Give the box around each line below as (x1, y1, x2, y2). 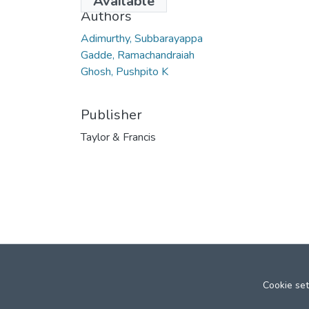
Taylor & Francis (81, 129, 156, 145)
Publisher (81, 105, 142, 124)
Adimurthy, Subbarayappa (81, 30, 203, 46)
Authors (81, 6, 132, 26)
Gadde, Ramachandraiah (81, 47, 195, 63)
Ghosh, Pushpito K (81, 63, 168, 79)
